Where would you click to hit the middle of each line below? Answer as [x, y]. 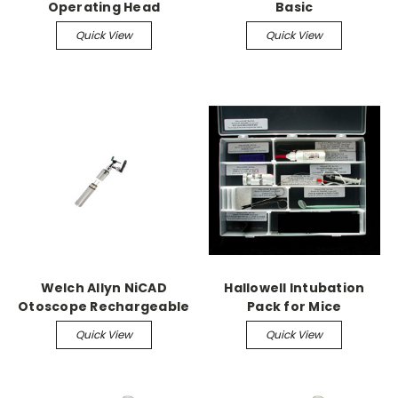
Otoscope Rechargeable [104, 306]
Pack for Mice [295, 306]
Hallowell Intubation [295, 287]
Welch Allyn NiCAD [103, 287]
